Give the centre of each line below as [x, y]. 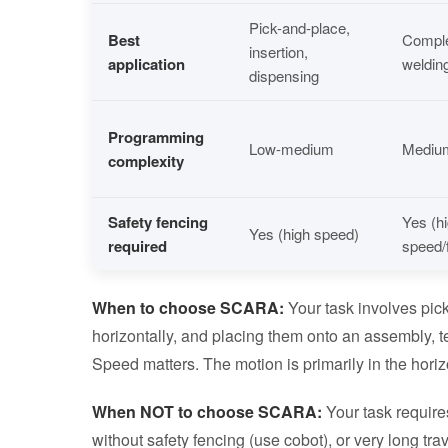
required [137, 245]
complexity [146, 160]
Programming [156, 136]
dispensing [284, 75]
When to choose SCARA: [188, 307]
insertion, [278, 51]
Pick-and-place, [299, 27]
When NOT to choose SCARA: [207, 411]
